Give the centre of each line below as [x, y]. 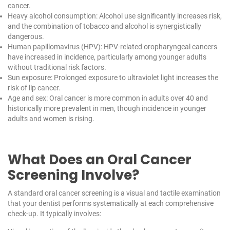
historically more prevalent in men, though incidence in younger [107, 109]
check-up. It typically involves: [54, 214]
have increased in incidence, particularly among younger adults [107, 57]
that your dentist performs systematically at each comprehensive [111, 204]
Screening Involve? [73, 175]
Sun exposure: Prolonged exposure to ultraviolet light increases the [113, 78]
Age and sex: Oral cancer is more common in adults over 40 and [108, 98]
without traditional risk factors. [57, 68]
